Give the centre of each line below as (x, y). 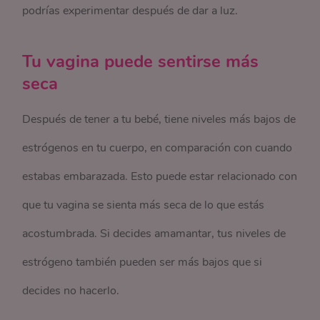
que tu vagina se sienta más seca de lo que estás (144, 205)
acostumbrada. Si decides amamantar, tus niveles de (154, 234)
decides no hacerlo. (71, 291)
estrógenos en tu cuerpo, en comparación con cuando (157, 148)
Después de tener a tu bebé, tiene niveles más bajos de (159, 119)
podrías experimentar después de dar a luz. (130, 11)
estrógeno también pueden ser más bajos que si (142, 262)
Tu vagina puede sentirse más (141, 61)
